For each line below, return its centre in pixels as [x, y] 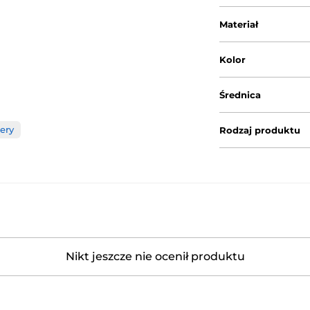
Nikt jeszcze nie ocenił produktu [155, 256]
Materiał [239, 24]
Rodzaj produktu [260, 130]
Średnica [240, 94]
